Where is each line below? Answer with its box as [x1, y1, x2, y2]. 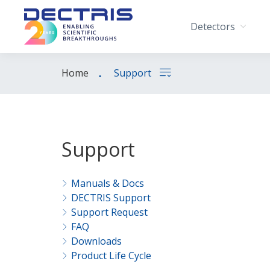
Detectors [190, 20, 235, 33]
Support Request [71, 206, 148, 219]
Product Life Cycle [71, 249, 151, 262]
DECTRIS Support [71, 191, 151, 204]
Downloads [71, 234, 122, 248]
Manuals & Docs [71, 177, 144, 190]
